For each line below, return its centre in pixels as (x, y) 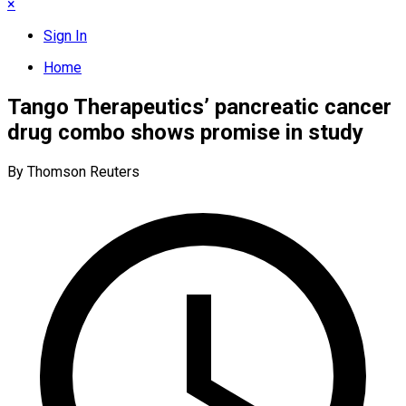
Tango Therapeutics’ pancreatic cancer (199, 106)
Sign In (65, 36)
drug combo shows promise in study (185, 132)
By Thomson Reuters (73, 171)
